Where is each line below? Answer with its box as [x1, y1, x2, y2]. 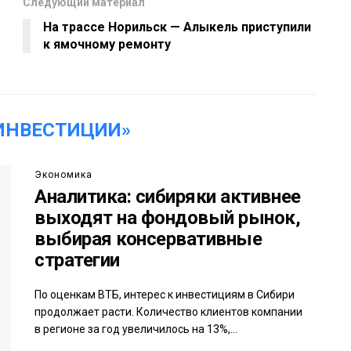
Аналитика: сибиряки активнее [34, 186, 301, 208]
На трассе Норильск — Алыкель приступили [43, 20, 311, 35]
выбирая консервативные [34, 228, 262, 251]
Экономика [34, 169, 92, 181]
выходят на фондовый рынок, [34, 207, 301, 230]
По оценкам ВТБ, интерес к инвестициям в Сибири [34, 288, 295, 302]
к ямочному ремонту [43, 37, 171, 52]
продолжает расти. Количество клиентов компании [34, 306, 302, 319]
